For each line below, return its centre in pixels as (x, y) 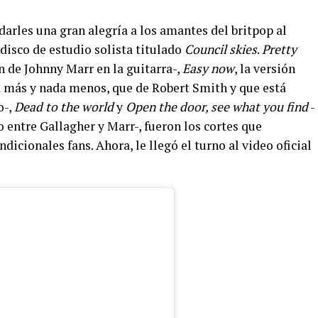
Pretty (279, 50)
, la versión (265, 69)
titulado (159, 50)
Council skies (219, 50)
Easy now (208, 69)
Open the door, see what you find (217, 107)
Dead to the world (64, 107)
